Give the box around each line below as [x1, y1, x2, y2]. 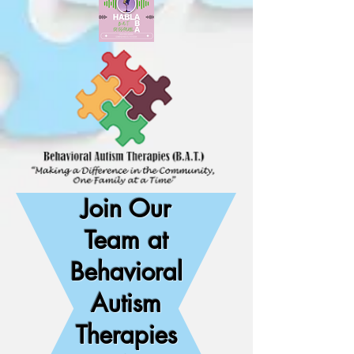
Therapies [75, 319, 177, 351]
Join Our [81, 193, 171, 224]
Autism [91, 288, 161, 319]
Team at [85, 224, 168, 256]
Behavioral [70, 256, 183, 288]
